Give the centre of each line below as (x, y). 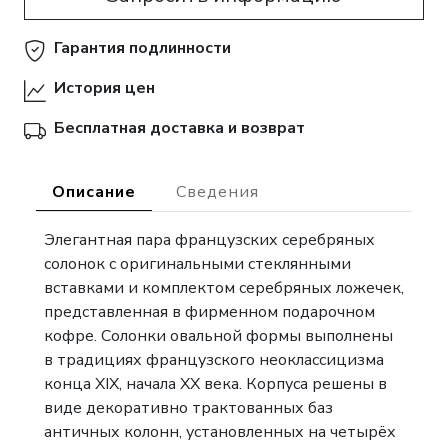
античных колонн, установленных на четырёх (220, 432)
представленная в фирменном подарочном (209, 312)
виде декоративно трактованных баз (188, 408)
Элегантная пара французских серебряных (209, 240)
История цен (104, 88)
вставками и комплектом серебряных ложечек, (224, 288)
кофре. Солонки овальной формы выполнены (218, 336)
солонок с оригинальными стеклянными (197, 264)
